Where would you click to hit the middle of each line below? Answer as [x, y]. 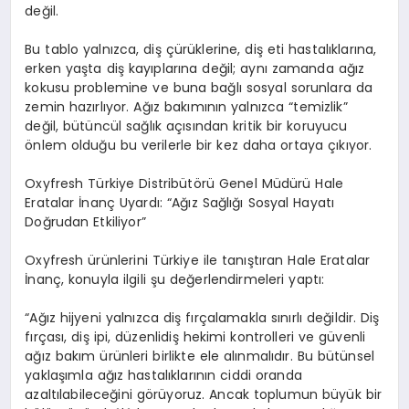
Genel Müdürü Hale [279, 183]
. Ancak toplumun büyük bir [292, 394]
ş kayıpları [149, 68]
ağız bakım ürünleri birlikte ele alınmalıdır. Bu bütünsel [200, 356]
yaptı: [304, 279]
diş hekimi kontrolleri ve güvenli [263, 336]
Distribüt [166, 183]
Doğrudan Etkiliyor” [85, 221]
